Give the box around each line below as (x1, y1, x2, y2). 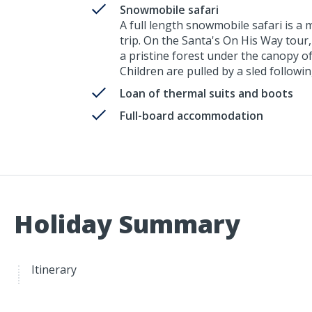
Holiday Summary (14, 207, 240, 242)
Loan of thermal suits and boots (120, 86, 293, 102)
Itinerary (31, 262, 77, 278)
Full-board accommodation (120, 108, 263, 124)
